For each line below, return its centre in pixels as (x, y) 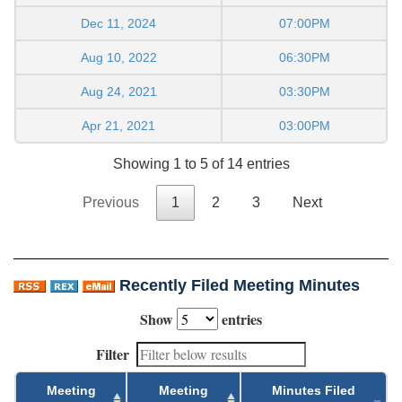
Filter (113, 354)
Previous (110, 203)
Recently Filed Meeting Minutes (240, 286)
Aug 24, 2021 (118, 92)
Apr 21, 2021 (118, 126)
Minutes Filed (314, 391)
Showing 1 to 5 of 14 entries (201, 164)
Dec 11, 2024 (118, 24)
